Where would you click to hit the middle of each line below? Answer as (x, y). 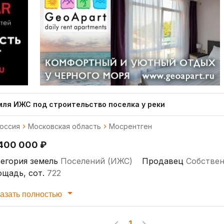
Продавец (162, 161)
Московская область (64, 126)
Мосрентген (130, 126)
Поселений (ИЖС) (96, 161)
